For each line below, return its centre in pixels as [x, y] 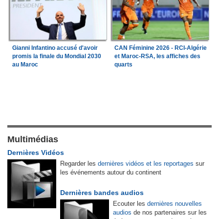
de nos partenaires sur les [169, 213]
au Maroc [25, 65]
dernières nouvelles [175, 204]
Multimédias [33, 140]
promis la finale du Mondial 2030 [56, 56]
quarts [123, 65]
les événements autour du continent [111, 173]
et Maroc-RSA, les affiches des [157, 56]
